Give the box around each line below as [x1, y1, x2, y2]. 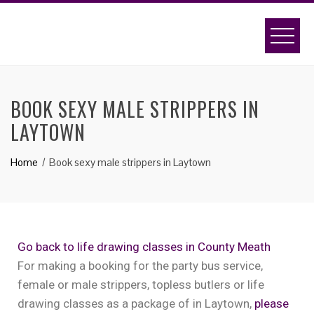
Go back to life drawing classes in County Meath [18, 240, 271, 254]
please [254, 296, 289, 310]
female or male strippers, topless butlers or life [18, 278, 264, 292]
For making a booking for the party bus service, [18, 259, 263, 273]
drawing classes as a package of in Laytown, [18, 296, 254, 310]
